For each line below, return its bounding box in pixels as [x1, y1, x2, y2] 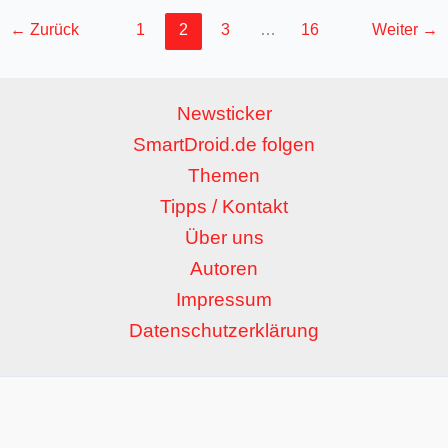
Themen [188, 165, 260, 187]
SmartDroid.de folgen [133, 134, 315, 156]
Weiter [371, 20, 422, 38]
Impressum [176, 289, 272, 311]
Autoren [190, 258, 258, 280]
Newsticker [176, 103, 272, 125]
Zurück [26, 20, 80, 38]
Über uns [184, 227, 264, 249]
